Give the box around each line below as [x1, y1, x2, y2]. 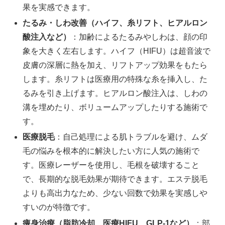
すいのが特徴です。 [23, 203, 95, 212]
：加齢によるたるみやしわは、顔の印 [71, 33, 208, 42]
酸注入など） [23, 33, 71, 42]
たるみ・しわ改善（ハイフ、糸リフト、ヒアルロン [23, 19, 208, 28]
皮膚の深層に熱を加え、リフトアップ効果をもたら [23, 61, 208, 70]
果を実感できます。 [23, 3, 95, 12]
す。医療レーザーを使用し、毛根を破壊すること [23, 161, 200, 170]
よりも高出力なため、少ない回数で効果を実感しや [23, 189, 208, 198]
